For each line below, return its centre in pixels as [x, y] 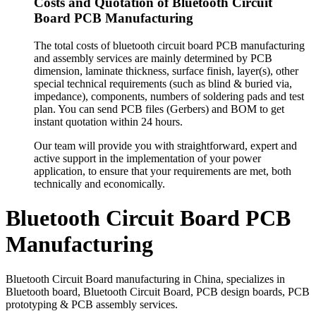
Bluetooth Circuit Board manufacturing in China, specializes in [145, 279]
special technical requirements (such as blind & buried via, [163, 83]
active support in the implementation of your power [147, 158]
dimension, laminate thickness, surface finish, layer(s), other [166, 71]
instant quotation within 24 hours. [108, 121]
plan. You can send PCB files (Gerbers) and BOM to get [159, 109]
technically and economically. [99, 183]
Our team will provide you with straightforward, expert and [165, 145]
